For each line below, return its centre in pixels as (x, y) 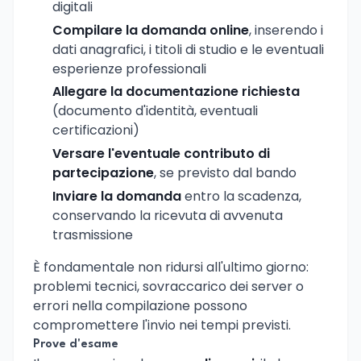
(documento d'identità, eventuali (155, 111)
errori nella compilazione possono (140, 305)
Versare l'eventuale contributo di (161, 154)
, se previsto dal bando (225, 173)
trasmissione (93, 234)
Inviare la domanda (117, 196)
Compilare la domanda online (151, 30)
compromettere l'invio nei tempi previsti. (162, 325)
